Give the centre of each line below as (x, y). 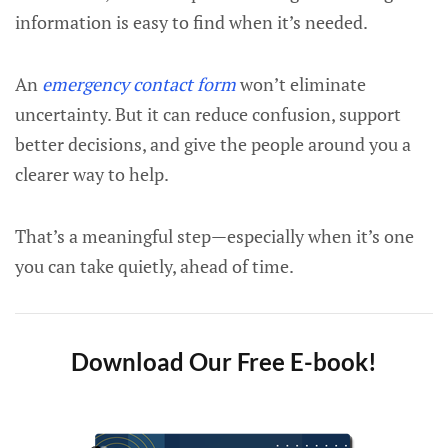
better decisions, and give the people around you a (213, 144)
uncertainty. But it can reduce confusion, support (208, 114)
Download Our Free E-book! (224, 361)
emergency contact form (139, 84)
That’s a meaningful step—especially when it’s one (214, 236)
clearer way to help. (92, 174)
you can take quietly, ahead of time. (154, 266)
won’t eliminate (301, 84)
